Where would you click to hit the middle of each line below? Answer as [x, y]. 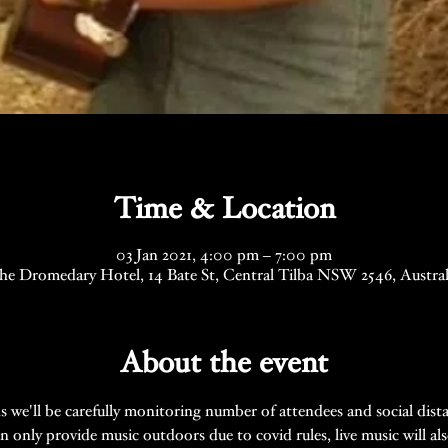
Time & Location [224, 210]
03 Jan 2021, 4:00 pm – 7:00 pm [224, 255]
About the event [224, 364]
